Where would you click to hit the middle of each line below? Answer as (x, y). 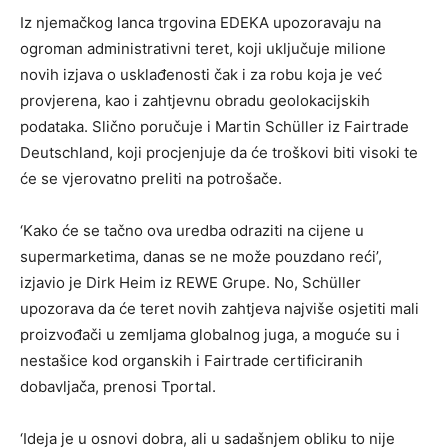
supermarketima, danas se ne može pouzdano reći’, (201, 256)
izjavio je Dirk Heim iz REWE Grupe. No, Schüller (190, 282)
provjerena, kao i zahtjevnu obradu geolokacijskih (195, 100)
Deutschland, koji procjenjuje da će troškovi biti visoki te (219, 152)
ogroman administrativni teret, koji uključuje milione (203, 48)
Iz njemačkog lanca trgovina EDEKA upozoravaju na (200, 22)
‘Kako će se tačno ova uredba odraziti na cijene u (192, 230)
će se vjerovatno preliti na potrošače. (151, 178)
